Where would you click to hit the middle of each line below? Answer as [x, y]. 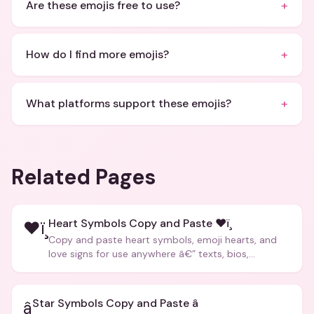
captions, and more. [95, 268]
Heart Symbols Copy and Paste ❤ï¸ [140, 223]
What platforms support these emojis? [129, 103]
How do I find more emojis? [97, 54]
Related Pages [83, 177]
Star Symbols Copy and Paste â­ [115, 303]
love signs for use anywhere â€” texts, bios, [149, 254]
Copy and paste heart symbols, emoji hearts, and [163, 240]
